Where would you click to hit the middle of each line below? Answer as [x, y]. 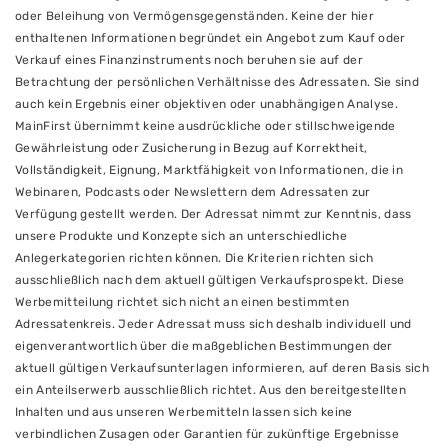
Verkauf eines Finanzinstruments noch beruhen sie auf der [189, 60]
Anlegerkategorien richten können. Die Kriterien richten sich [194, 258]
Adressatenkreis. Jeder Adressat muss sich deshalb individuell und [213, 324]
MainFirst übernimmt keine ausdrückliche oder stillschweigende [205, 126]
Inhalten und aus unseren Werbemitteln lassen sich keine [184, 412]
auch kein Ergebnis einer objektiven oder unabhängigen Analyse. [206, 104]
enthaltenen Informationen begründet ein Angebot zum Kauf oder [210, 38]
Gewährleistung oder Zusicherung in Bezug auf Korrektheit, [191, 148]
